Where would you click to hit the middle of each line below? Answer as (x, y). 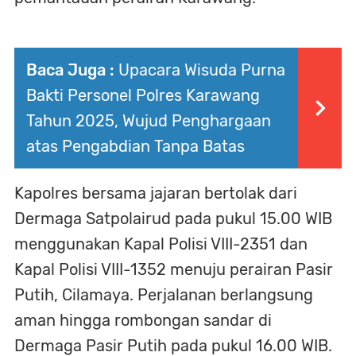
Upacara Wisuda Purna (202, 70)
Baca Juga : (70, 70)
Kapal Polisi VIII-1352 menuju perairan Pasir (174, 269)
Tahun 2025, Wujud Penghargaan (149, 120)
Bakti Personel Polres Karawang (143, 95)
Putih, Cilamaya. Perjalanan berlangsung (164, 294)
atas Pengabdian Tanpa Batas (135, 146)
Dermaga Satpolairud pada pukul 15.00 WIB (173, 218)
